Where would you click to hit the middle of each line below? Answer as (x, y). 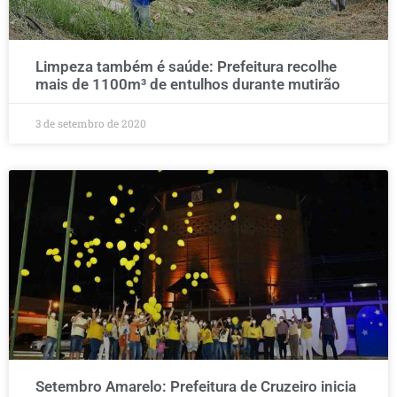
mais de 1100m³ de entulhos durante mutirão (188, 84)
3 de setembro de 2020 (91, 123)
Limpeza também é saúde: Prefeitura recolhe (186, 66)
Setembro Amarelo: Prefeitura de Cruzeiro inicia (196, 386)
